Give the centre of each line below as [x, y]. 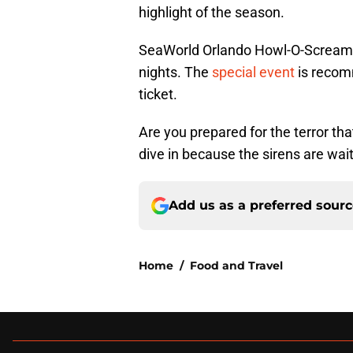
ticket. [158, 95]
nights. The [175, 72]
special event [253, 72]
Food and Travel [236, 266]
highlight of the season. [212, 13]
